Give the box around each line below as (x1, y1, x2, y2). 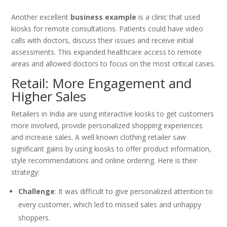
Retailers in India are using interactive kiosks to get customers (11, 109, 214, 119)
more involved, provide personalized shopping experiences (11, 121, 203, 131)
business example (70, 12, 137, 22)
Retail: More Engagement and (11, 74, 192, 93)
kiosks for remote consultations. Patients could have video (11, 24, 204, 34)
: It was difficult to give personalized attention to (55, 186, 213, 197)
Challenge (18, 186, 55, 197)
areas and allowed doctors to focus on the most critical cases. (11, 59, 216, 69)
